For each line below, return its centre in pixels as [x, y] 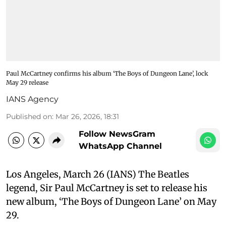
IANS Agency [32, 99]
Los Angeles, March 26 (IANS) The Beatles [98, 174]
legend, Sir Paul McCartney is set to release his [107, 188]
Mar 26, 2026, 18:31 [87, 116]
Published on [29, 116]
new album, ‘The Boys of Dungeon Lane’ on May [111, 201]
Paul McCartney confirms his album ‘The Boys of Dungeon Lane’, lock [107, 73]
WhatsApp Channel [120, 146]
